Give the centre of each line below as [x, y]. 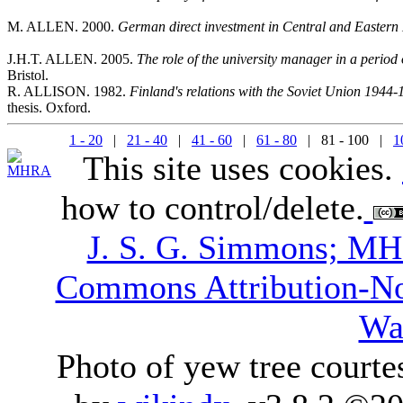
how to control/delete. [212, 208]
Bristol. [28, 75]
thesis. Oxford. [49, 107]
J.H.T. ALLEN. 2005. [72, 59]
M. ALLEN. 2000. [63, 27]
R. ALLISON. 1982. [68, 91]
